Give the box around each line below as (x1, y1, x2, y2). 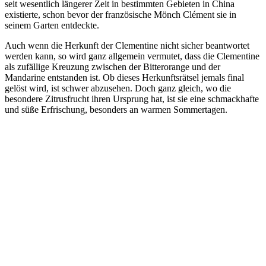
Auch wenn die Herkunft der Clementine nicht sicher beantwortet (5, 40, 249, 50)
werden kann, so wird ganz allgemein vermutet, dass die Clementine (5, 50, 259, 61)
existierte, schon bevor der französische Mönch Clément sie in (5, 9, 236, 20)
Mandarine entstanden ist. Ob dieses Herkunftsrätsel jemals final (5, 72, 244, 83)
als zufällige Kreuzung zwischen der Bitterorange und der (5, 61, 220, 72)
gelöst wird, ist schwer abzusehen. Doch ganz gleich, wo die (5, 83, 231, 93)
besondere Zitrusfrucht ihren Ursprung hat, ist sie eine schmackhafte (5, 93, 259, 104)
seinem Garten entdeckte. (5, 20, 99, 30)
